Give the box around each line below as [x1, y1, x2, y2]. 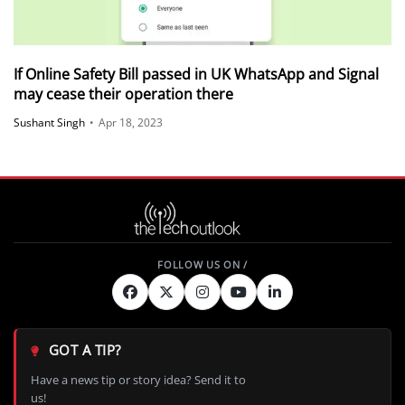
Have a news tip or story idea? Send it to [31, 371, 246, 388]
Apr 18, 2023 [99, 114, 163, 130]
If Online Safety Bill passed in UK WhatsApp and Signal [14, 64, 379, 85]
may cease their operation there [14, 84, 233, 105]
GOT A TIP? [44, 340, 121, 359]
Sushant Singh [14, 114, 85, 130]
